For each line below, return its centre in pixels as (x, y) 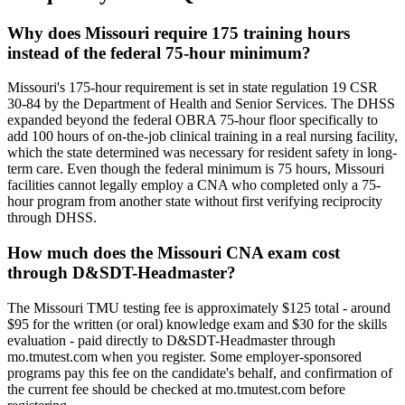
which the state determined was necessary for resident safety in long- (202, 153)
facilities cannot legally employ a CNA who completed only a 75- (194, 185)
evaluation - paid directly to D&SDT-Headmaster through (171, 340)
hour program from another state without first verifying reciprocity (195, 202)
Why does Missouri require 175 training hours (179, 33)
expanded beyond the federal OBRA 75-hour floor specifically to (193, 120)
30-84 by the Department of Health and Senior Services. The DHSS (201, 104)
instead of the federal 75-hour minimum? (159, 52)
